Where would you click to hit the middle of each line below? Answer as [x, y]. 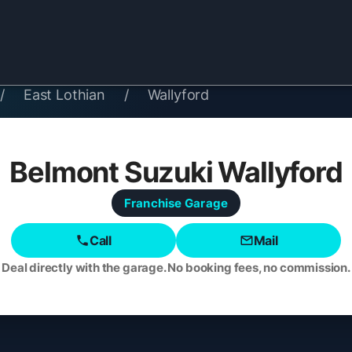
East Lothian [64, 95]
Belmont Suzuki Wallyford [176, 172]
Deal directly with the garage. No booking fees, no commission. [176, 268]
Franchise [153, 203]
